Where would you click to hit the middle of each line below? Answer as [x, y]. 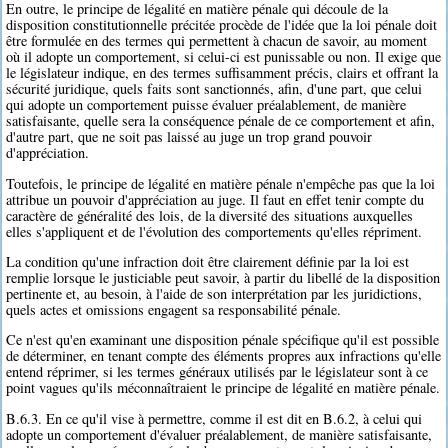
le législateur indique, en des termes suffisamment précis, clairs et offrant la [222, 73]
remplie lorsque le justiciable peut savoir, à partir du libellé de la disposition [223, 277]
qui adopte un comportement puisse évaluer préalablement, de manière [206, 105]
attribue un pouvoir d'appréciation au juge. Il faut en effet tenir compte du [215, 199]
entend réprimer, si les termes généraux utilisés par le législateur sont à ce [217, 372]
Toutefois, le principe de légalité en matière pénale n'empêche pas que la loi [221, 183]
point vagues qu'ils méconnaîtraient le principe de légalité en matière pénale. [223, 388]
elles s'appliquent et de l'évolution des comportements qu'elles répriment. [214, 231]
